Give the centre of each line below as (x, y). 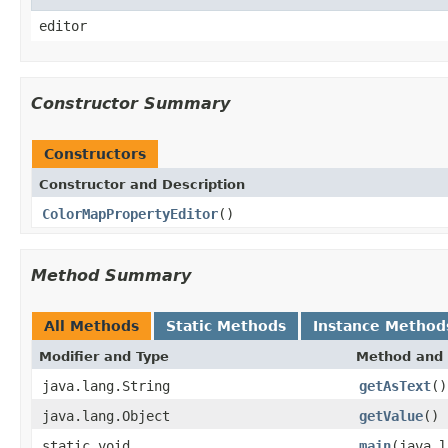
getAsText (395, 385)
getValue (391, 415)
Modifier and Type (104, 356)
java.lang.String (106, 385)
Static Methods (226, 325)
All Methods (91, 325)
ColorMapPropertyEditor (130, 213)
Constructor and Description (142, 184)
